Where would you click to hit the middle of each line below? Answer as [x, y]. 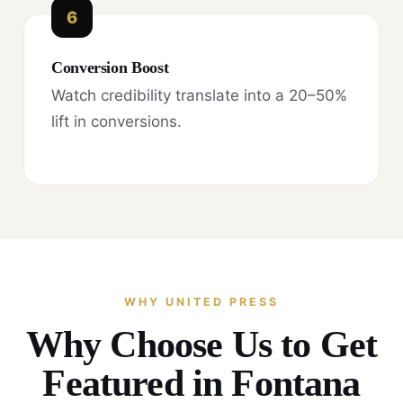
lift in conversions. [116, 121]
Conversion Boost [110, 67]
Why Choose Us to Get [201, 344]
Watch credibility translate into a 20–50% [199, 95]
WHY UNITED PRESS [201, 301]
